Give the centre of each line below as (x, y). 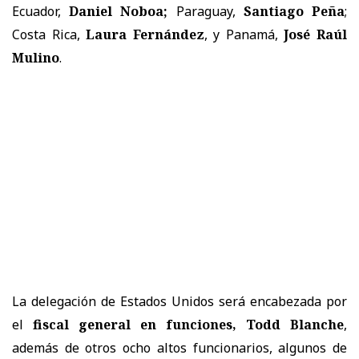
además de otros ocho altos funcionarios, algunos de (179, 347)
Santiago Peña (294, 11)
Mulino (36, 57)
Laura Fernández (145, 34)
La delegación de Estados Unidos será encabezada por (179, 301)
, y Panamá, (244, 34)
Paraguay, (206, 11)
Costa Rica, (49, 34)
